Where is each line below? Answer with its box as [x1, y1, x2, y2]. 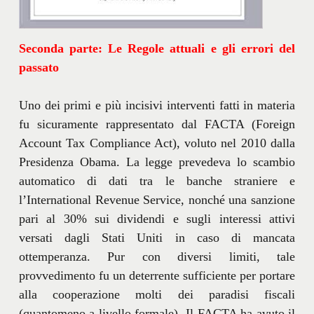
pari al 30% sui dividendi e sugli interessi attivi [18, 211, 296, 226]
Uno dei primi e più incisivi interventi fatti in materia [18, 97, 296, 112]
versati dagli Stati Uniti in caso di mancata [18, 230, 296, 245]
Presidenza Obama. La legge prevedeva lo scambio [18, 154, 296, 169]
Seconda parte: [18, 41, 103, 55]
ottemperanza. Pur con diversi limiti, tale [18, 249, 296, 264]
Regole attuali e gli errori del [128, 41, 296, 55]
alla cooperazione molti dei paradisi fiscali [18, 287, 296, 301]
